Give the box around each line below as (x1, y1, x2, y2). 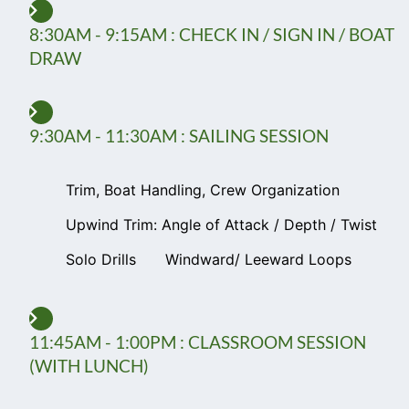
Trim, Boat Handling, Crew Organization (66, 181, 340, 200)
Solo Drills (66, 250, 136, 269)
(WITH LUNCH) (29, 355, 149, 377)
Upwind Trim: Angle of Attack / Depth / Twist (66, 215, 377, 235)
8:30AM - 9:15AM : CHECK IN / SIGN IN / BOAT (29, 24, 394, 46)
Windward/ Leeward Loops (165, 250, 351, 269)
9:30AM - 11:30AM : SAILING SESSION (29, 125, 329, 147)
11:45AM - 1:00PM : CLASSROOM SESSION (29, 331, 366, 353)
